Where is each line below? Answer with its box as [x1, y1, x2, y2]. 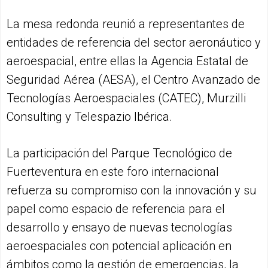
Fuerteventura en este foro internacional [7, 165, 219, 179]
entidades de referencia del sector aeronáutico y [7, 35, 261, 50]
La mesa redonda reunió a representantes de [7, 17, 245, 32]
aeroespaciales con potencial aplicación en [7, 239, 232, 254]
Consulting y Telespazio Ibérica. [7, 109, 172, 124]
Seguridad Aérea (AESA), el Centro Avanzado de [7, 72, 260, 87]
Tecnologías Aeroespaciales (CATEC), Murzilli [7, 91, 246, 106]
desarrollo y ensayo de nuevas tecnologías [7, 220, 232, 235]
